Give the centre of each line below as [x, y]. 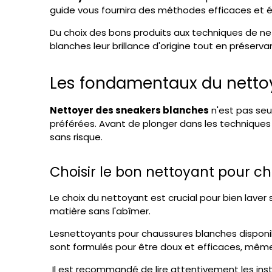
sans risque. [76, 137]
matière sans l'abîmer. [100, 211]
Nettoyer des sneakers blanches [129, 110]
